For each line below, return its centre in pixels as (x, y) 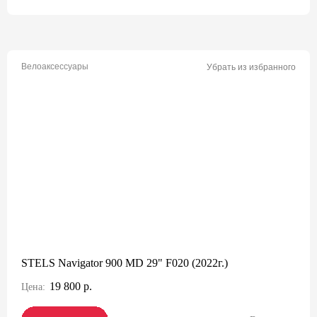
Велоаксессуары (55, 67)
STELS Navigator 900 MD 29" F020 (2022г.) (125, 263)
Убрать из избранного (251, 67)
